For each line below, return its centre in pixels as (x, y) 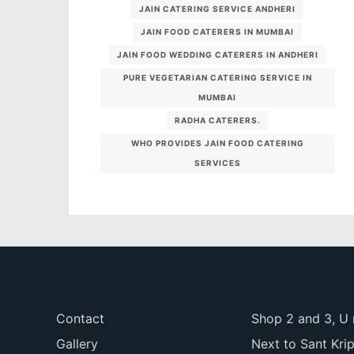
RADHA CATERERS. (217, 120)
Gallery (77, 343)
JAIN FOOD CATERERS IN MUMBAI (218, 31)
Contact (81, 318)
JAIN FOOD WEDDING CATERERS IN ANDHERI (217, 54)
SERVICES (217, 162)
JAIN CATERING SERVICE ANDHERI (218, 8)
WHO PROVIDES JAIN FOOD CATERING (217, 143)
